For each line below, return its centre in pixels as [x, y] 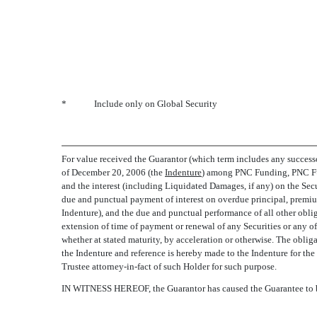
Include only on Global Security [156, 104]
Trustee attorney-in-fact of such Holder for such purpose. [169, 266]
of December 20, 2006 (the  [113, 172]
